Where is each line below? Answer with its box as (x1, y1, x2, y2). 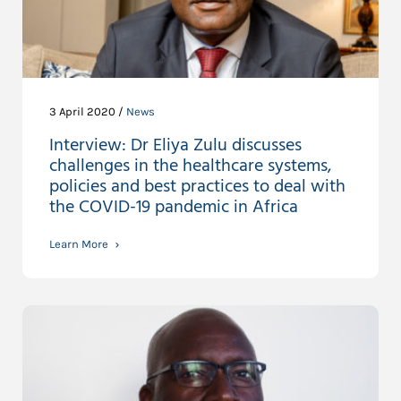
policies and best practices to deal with (49, 172, 346, 201)
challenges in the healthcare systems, (49, 151, 332, 181)
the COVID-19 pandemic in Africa (49, 192, 298, 222)
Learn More (49, 236, 108, 251)
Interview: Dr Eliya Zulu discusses (49, 131, 302, 160)
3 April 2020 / (49, 104, 126, 118)
